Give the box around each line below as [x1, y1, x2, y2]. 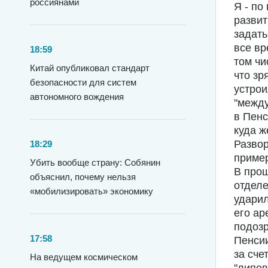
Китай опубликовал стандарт [30, 63, 150, 73]
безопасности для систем [30, 77, 136, 87]
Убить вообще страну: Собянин [30, 157, 160, 167]
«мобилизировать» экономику [30, 186, 153, 196]
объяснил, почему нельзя [30, 172, 136, 182]
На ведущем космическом [30, 252, 138, 262]
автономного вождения [30, 92, 124, 102]
